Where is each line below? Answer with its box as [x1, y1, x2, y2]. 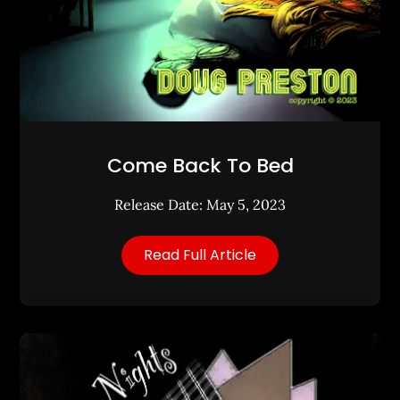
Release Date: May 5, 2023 [114, 195, 286, 213]
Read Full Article [144, 244, 256, 265]
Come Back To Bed [106, 151, 294, 179]
